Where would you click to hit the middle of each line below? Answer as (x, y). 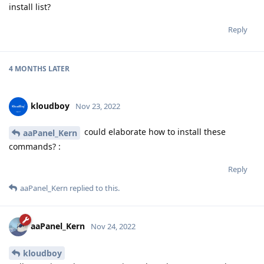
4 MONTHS (28, 69)
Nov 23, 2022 (98, 106)
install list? (30, 7)
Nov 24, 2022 (113, 226)
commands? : (35, 147)
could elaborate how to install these (154, 132)
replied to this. (94, 188)
